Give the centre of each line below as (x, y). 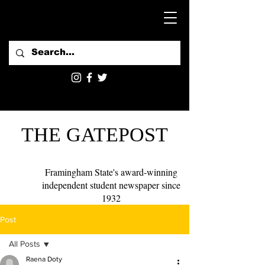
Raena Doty (44, 259)
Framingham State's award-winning (111, 172)
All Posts (25, 244)
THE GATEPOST (95, 135)
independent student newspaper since (111, 185)
